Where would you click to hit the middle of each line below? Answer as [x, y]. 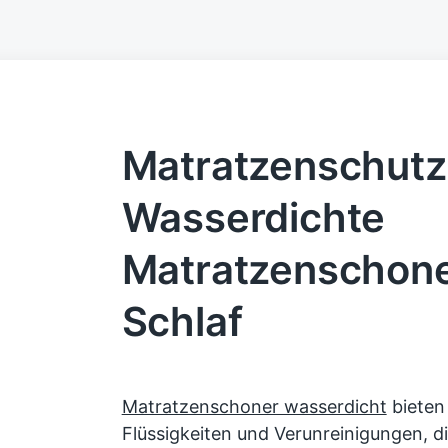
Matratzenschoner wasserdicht [254, 406]
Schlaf [182, 321]
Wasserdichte [253, 217]
